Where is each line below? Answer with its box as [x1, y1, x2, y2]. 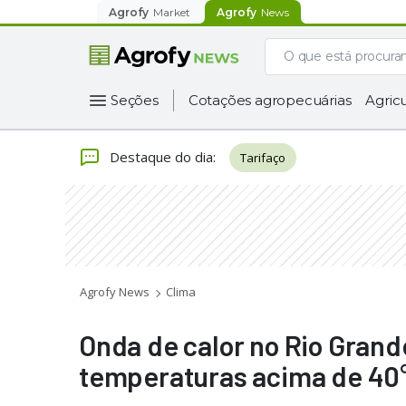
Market [153, 5, 190, 19]
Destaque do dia [110, 147, 213, 166]
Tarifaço [240, 150, 285, 166]
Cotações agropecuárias [188, 92, 352, 109]
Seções [111, 92, 159, 109]
